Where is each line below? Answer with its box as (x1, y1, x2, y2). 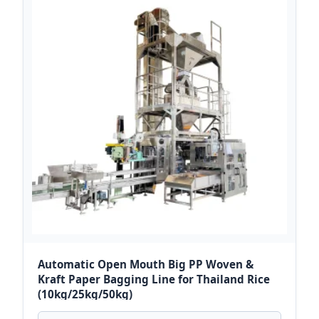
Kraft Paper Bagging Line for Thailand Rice (38, 272, 270, 287)
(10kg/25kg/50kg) (38, 287, 132, 302)
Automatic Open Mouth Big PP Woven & (38, 257, 253, 272)
